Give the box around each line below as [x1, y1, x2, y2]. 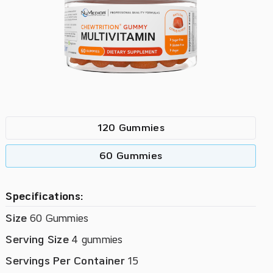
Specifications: [5, 191, 83, 203]
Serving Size [5, 234, 69, 246]
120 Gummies [97, 122, 165, 134]
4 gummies [68, 234, 123, 246]
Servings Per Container [5, 255, 125, 268]
